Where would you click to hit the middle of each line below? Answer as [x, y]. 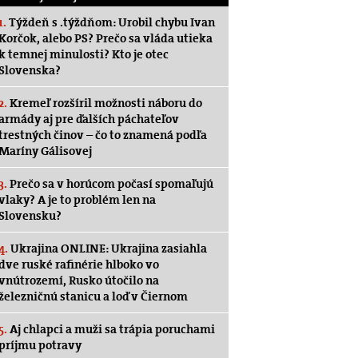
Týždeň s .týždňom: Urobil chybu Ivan [111, 22]
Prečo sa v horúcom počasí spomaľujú [110, 184]
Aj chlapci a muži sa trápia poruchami [111, 329]
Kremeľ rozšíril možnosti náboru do [105, 103]
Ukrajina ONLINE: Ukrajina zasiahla [107, 249]
